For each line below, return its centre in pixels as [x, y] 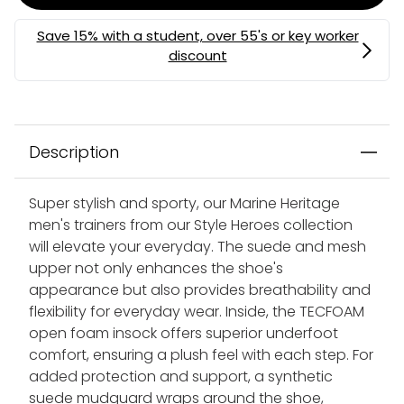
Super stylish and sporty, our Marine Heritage [184, 204]
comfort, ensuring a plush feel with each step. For [201, 355]
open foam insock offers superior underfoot [184, 334]
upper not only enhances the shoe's [156, 269]
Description [74, 152]
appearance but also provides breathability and [200, 290]
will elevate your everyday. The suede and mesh [197, 247]
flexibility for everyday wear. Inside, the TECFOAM [197, 312]
